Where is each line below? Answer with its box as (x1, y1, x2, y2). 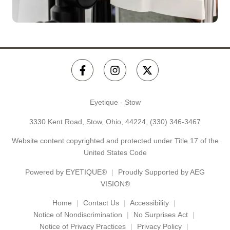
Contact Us (83, 198, 119, 207)
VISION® (100, 179, 130, 188)
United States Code (83, 148, 147, 157)
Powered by (25, 167, 66, 176)
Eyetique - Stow (89, 98, 141, 107)
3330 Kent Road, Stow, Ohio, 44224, (29, 117, 150, 126)
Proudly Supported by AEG (118, 167, 205, 176)
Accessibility (129, 198, 169, 207)
